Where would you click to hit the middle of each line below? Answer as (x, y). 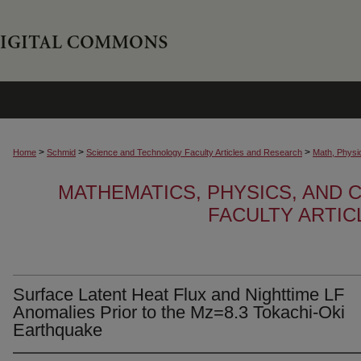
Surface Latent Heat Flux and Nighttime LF (178, 295)
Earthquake (58, 330)
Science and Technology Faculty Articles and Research (194, 152)
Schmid (61, 152)
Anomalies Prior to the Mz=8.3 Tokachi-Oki (179, 312)
